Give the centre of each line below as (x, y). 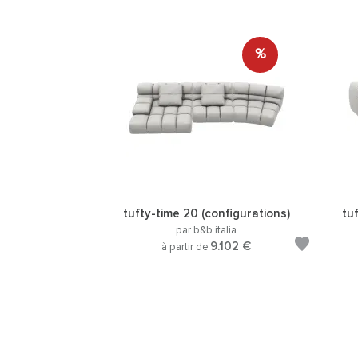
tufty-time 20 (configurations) (206, 213)
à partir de (186, 247)
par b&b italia (206, 230)
